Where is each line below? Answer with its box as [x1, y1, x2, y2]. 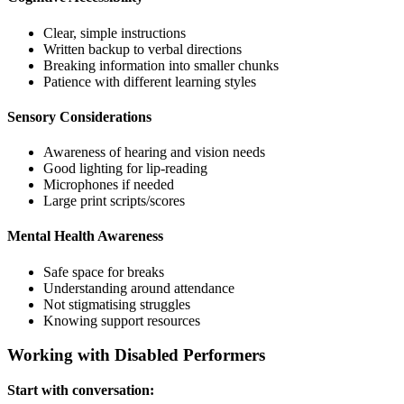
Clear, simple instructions [43, 24, 186, 41]
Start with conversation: [7, 382, 154, 399]
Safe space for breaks [43, 263, 164, 280]
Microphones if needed [43, 177, 174, 193]
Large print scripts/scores [43, 193, 185, 209]
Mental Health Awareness [7, 228, 163, 244]
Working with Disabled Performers [7, 345, 265, 365]
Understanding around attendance [43, 280, 234, 296]
